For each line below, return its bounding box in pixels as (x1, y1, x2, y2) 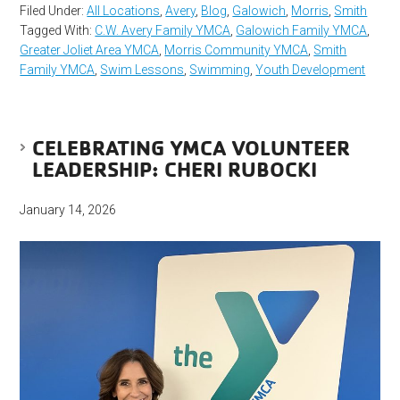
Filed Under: (20, 3, 87, 18)
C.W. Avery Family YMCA (95, 22, 231, 37)
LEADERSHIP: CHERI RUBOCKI (32, 154, 318, 182)
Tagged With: (20, 22, 96, 37)
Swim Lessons (100, 62, 185, 77)
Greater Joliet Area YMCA (20, 42, 160, 57)
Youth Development (255, 62, 366, 77)
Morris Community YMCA (164, 42, 309, 57)
